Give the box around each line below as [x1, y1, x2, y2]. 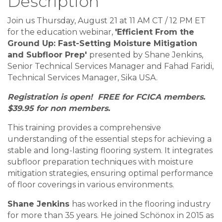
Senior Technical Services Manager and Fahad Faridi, [7, 61, 214, 71]
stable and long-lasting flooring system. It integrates [7, 146, 213, 155]
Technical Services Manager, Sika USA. [7, 73, 160, 82]
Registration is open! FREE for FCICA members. [7, 92, 205, 102]
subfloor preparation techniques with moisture [7, 157, 193, 166]
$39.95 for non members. [7, 104, 112, 113]
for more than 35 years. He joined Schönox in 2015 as [7, 211, 214, 220]
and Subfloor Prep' [7, 50, 89, 59]
